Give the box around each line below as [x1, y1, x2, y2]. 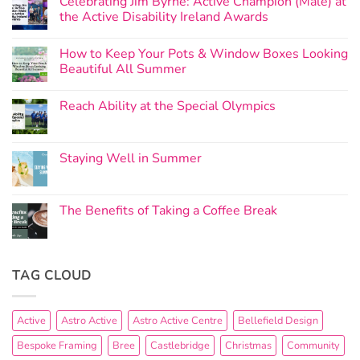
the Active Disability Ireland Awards [59, 8, 268, 27]
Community [287, 337, 340, 353]
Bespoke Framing [17, 337, 97, 353]
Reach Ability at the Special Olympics [59, 97, 276, 116]
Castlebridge [150, 337, 210, 353]
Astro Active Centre [133, 313, 223, 328]
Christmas [225, 337, 272, 353]
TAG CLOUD [12, 267, 92, 285]
